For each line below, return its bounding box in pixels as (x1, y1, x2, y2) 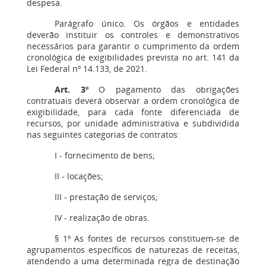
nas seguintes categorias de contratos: (27, 129, 180, 140)
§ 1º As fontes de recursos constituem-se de (55, 233, 239, 244)
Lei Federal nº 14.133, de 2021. (27, 63, 147, 74)
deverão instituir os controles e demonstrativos (27, 29, 239, 40)
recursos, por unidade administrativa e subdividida (27, 118, 239, 129)
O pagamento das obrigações (88, 84, 239, 95)
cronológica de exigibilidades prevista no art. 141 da (27, 52, 239, 63)
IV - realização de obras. (55, 212, 150, 223)
